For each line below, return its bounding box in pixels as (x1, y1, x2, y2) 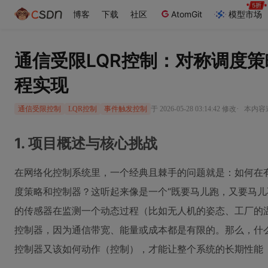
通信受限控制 (18, 105, 61, 113)
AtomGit (171, 9, 202, 19)
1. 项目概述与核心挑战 (14, 135, 157, 152)
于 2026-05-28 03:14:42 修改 (151, 104, 236, 113)
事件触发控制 (104, 105, 147, 113)
